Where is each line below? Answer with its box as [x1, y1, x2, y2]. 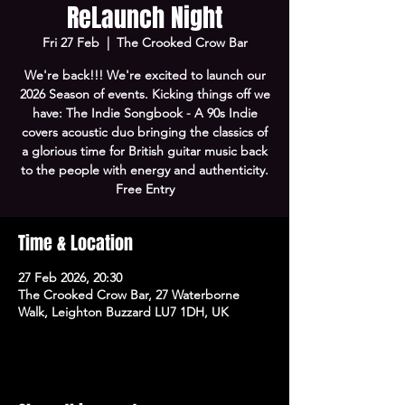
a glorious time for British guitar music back [22, 143, 268, 159]
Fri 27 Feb [42, 34, 99, 51]
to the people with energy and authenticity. [21, 162, 268, 178]
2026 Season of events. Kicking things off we [19, 86, 270, 102]
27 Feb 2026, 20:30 [18, 269, 122, 286]
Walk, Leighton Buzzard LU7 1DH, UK [18, 304, 229, 320]
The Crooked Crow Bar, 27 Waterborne [18, 287, 240, 303]
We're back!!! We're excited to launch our [24, 67, 266, 83]
